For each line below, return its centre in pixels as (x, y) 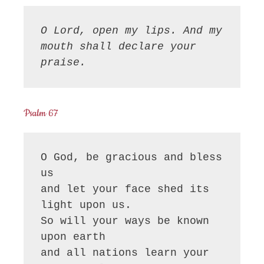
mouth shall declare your (119, 47)
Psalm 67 (41, 113)
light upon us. (86, 205)
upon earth (73, 237)
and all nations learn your (125, 253)
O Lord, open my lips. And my (132, 31)
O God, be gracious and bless (132, 157)
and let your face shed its (125, 189)
